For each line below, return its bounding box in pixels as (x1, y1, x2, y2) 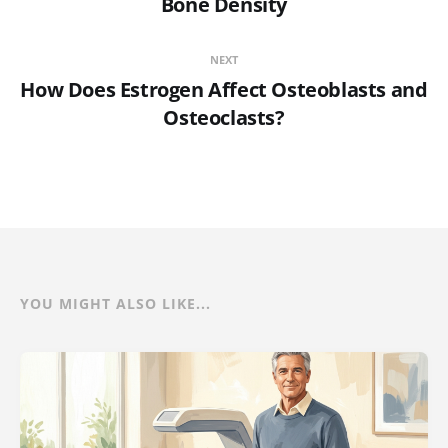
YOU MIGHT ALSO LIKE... (20, 293, 211, 313)
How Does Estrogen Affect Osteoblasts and (20, 75, 428, 103)
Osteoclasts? (163, 103, 285, 131)
